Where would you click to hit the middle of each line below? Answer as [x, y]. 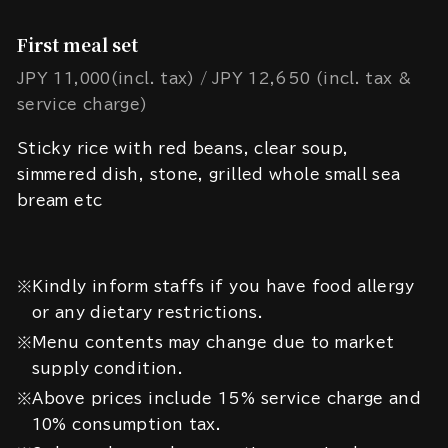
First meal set [77, 45]
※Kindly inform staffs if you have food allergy [215, 287]
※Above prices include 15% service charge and [219, 398]
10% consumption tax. [126, 424]
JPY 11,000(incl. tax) [106, 79]
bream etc [60, 201]
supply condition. [107, 368]
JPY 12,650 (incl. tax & [311, 79]
